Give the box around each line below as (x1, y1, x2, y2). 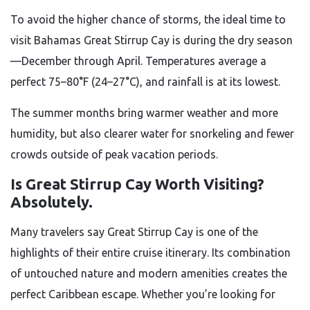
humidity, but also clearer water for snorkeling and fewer (10, 127, 294, 140)
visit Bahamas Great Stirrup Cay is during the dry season (10, 34, 293, 46)
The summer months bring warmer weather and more (10, 107, 278, 119)
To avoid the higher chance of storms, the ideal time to (10, 13, 286, 26)
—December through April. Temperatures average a (10, 55, 266, 67)
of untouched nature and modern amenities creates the (10, 267, 287, 280)
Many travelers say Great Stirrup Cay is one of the (10, 226, 258, 238)
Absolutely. (10, 193, 93, 210)
